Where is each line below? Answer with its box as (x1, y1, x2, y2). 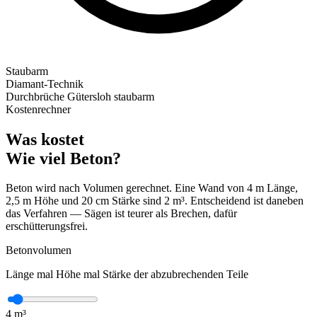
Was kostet (6, 129, 84, 149)
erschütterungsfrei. (6, 220, 88, 233)
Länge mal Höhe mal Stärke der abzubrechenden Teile (6, 268, 248, 281)
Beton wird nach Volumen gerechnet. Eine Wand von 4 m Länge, (6, 182, 298, 195)
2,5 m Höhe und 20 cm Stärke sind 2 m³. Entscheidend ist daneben (6, 195, 304, 207)
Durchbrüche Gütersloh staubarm (6, 90, 154, 103)
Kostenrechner (6, 103, 71, 115)
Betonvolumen (6, 244, 71, 257)
